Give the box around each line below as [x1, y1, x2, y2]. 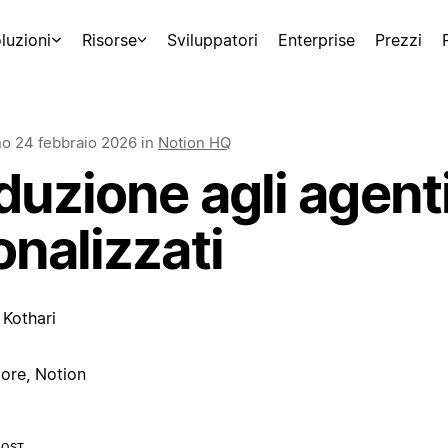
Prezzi [375, 30, 422, 50]
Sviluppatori [167, 30, 258, 50]
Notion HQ [158, 133, 231, 152]
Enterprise [278, 30, 355, 50]
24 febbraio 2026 [15, 133, 137, 152]
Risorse [81, 30, 137, 50]
